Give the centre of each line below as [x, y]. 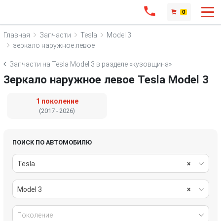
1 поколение [57, 101]
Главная [17, 35]
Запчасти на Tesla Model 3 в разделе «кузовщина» [91, 64]
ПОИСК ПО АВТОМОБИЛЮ [52, 142]
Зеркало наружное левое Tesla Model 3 [106, 79]
